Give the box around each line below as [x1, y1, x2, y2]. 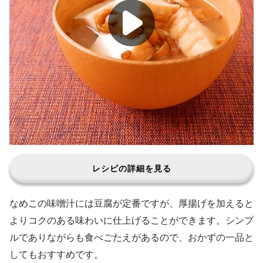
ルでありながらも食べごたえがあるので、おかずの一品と [9, 231, 254, 243]
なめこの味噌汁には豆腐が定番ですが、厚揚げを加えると [9, 197, 254, 209]
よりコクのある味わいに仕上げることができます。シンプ [9, 214, 254, 226]
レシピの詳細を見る [92, 163, 171, 173]
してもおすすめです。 [9, 248, 103, 260]
